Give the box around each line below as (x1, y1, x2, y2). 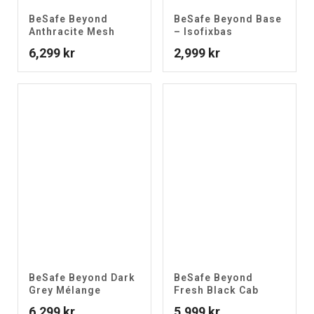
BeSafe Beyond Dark (29, 272, 135, 283)
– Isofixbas (174, 26, 233, 37)
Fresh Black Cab (174, 285, 259, 296)
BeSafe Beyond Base (174, 13, 282, 25)
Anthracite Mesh (29, 26, 115, 37)
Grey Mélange (29, 285, 101, 296)
